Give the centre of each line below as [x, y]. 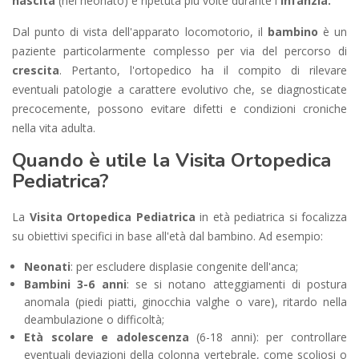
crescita [36, 70]
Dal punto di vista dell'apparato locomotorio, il [140, 31]
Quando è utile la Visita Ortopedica [171, 160]
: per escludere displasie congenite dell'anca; [184, 266]
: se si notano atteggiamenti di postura [236, 284]
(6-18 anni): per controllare [268, 337]
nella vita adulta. [54, 127]
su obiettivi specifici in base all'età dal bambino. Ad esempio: [167, 236]
